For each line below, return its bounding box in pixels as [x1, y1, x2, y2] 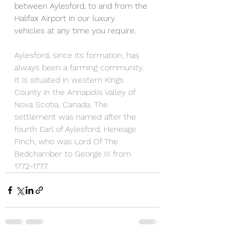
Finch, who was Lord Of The [14, 137, 121, 146]
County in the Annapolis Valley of [14, 87, 138, 97]
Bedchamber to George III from [14, 149, 133, 159]
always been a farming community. [14, 63, 146, 72]
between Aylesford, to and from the [14, 1, 150, 11]
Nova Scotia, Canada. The [14, 100, 110, 109]
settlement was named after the [14, 112, 139, 122]
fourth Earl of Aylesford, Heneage [14, 124, 139, 134]
